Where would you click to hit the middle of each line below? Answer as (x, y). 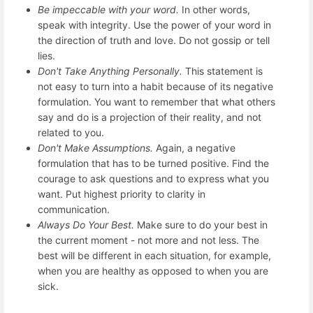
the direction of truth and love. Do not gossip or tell (154, 41)
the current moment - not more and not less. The (148, 240)
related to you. (71, 133)
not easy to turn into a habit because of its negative (155, 87)
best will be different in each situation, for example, (154, 256)
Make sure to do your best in (201, 225)
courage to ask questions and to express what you (153, 179)
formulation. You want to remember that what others (156, 102)
